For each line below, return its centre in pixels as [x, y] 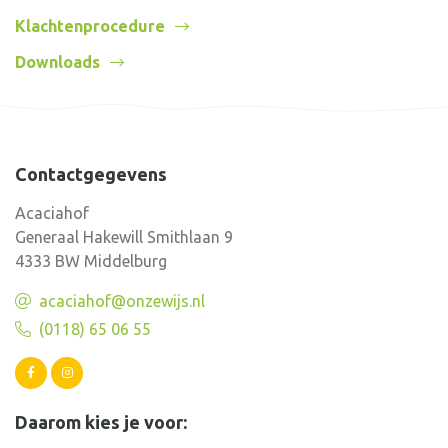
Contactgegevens [91, 174]
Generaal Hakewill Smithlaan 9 [124, 237]
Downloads [57, 62]
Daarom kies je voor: [101, 422]
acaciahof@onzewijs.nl [122, 301]
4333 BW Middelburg [91, 261]
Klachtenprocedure [90, 26]
